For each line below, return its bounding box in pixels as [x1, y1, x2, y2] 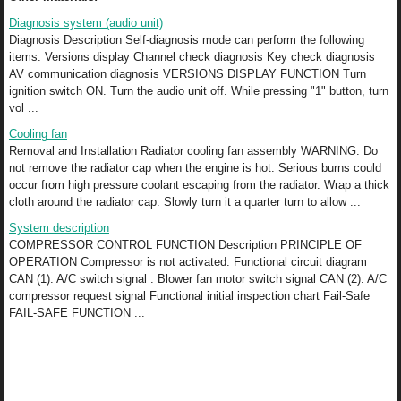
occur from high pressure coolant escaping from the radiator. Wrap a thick [9, 177, 389, 192]
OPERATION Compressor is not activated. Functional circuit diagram [9, 254, 367, 269]
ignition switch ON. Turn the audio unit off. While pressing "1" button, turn [9, 83, 388, 98]
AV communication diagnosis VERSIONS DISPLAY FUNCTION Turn [9, 66, 366, 81]
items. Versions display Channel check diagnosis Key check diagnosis [9, 49, 375, 64]
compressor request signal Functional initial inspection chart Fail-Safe [9, 288, 370, 303]
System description [9, 220, 109, 235]
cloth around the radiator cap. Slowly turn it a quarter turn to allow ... [9, 194, 361, 209]
